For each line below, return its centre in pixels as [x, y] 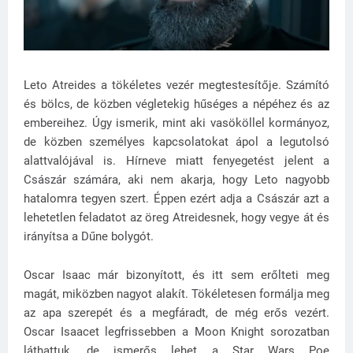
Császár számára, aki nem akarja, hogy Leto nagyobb [176, 180]
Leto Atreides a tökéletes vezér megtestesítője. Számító [176, 85]
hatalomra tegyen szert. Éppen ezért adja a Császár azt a [176, 199]
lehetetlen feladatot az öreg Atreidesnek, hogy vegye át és [176, 218]
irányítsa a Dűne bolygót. [90, 237]
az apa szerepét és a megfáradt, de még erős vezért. [176, 313]
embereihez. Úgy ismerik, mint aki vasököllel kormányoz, [176, 123]
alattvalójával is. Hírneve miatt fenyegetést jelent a [176, 161]
